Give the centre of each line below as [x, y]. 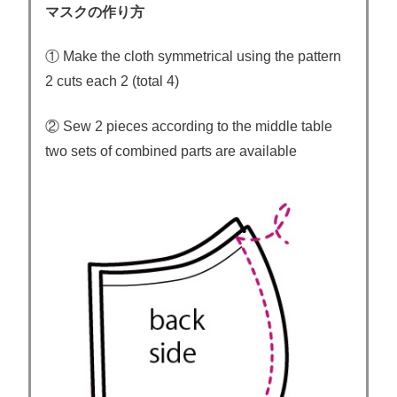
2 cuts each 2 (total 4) [112, 82]
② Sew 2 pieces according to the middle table [189, 126]
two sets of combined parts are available [171, 151]
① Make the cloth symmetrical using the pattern [193, 57]
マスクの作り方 [95, 12]
